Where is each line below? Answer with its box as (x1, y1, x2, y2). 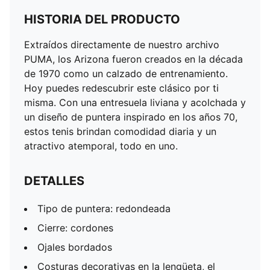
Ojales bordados (37, 241, 112, 253)
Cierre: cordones (37, 222, 113, 234)
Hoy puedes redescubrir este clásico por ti (24, 82, 219, 94)
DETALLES (24, 174, 84, 188)
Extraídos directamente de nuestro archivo (24, 39, 219, 51)
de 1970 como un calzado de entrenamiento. (24, 67, 228, 80)
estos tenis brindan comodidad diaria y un (24, 125, 216, 137)
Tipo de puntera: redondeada (37, 202, 171, 215)
